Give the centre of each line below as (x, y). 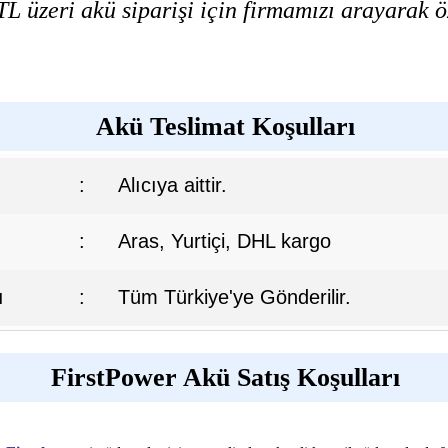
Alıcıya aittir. (172, 184)
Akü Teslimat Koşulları (225, 126)
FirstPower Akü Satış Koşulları (225, 378)
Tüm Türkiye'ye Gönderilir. (234, 296)
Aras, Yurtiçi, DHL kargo (224, 240)
